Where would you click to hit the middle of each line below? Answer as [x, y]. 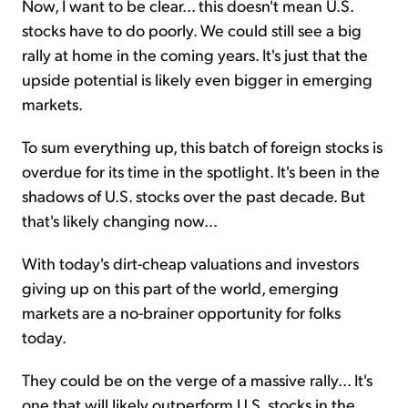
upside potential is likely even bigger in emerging [197, 79]
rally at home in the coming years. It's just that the [195, 55]
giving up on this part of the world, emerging [180, 288]
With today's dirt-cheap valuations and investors [190, 263]
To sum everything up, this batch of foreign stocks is [202, 147]
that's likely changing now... [120, 220]
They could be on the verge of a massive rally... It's [197, 380]
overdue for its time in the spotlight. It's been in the [201, 171]
